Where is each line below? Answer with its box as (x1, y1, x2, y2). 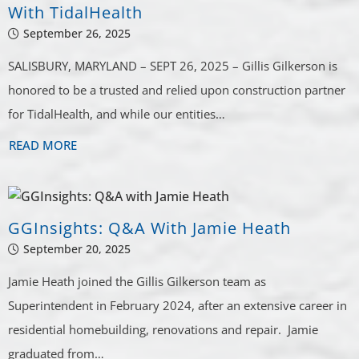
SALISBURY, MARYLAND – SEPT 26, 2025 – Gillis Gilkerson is (8, 57, 338, 74)
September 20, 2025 (23, 240, 131, 256)
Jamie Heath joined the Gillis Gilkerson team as (8, 272, 267, 289)
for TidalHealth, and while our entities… (8, 105, 226, 122)
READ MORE (9, 136, 78, 153)
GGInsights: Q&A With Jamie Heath (8, 216, 292, 239)
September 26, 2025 (23, 25, 131, 41)
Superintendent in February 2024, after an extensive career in (8, 296, 348, 313)
